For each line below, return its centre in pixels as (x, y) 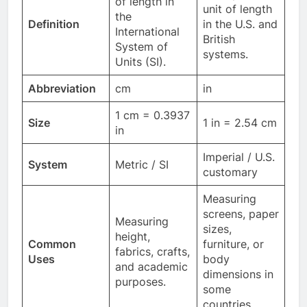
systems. (225, 54)
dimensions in (238, 274)
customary (230, 172)
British (219, 39)
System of (142, 46)
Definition (54, 24)
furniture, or (233, 244)
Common (52, 244)
